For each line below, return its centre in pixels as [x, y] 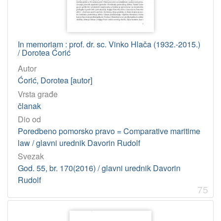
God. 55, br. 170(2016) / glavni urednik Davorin [99, 168]
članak [29, 106]
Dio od [29, 119]
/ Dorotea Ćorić [44, 53]
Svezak [31, 156]
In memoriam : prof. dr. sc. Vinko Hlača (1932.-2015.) [109, 44]
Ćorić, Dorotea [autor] [55, 80]
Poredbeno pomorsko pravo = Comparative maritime [109, 131]
